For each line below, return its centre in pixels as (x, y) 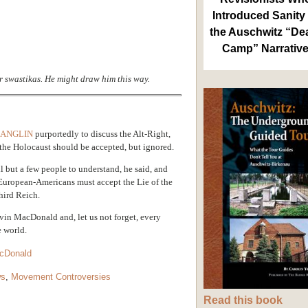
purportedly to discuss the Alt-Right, (102, 133)
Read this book (243, 300)
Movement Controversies (61, 276)
